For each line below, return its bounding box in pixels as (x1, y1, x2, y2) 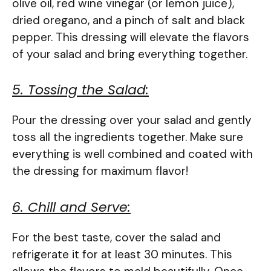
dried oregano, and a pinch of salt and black (12, 12, 245, 28)
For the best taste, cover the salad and (12, 229, 221, 245)
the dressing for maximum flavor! (12, 163, 188, 179)
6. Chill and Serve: (12, 197, 131, 217)
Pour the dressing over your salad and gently (12, 113, 252, 128)
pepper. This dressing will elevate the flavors (12, 29, 249, 45)
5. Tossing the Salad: (12, 80, 149, 100)
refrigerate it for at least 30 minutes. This (12, 246, 232, 262)
